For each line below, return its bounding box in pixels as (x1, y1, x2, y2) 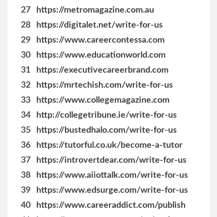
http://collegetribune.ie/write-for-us (36, 111, 177, 120)
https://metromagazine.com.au (36, 6, 154, 15)
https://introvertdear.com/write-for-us (36, 156, 186, 165)
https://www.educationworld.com (36, 51, 166, 60)
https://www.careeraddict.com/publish (36, 201, 186, 210)
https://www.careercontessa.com (36, 36, 165, 45)
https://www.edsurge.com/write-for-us (36, 186, 188, 195)
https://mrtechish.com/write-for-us (36, 81, 173, 90)
